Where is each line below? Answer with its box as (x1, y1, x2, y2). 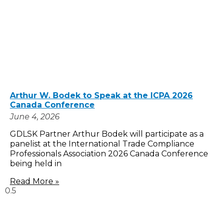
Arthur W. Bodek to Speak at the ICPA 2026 (10, 90, 193, 100)
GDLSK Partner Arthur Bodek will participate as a (10, 129, 204, 139)
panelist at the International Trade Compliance (10, 139, 194, 148)
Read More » (10, 176, 59, 186)
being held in (10, 158, 62, 168)
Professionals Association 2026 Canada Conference (10, 148, 208, 158)
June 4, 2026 (10, 111, 60, 121)
